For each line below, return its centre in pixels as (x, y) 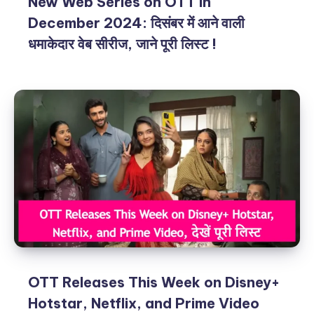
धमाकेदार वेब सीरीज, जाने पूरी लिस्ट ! (122, 43)
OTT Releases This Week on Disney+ (154, 282)
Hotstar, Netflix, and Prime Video (144, 303)
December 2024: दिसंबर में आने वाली (136, 22)
